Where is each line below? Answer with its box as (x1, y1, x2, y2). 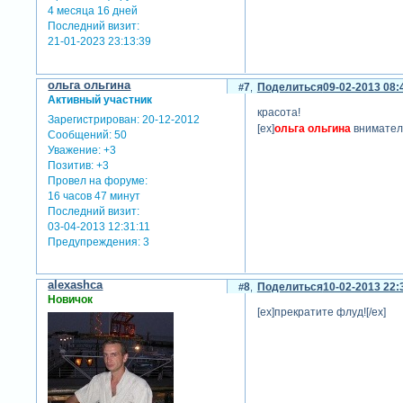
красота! (256, 106, 300, 120)
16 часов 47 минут (48, 189, 141, 202)
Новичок (48, 292, 94, 306)
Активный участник (48, 93, 153, 106)
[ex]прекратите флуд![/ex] (256, 306, 386, 319)
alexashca (48, 277, 103, 291)
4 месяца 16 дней (48, 4, 139, 18)
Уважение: (48, 143, 102, 157)
